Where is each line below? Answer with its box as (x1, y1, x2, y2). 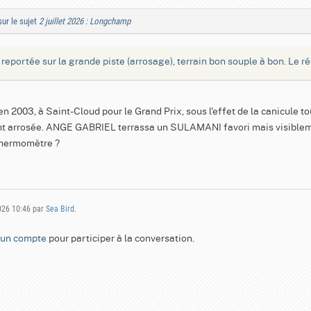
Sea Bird (46, 204, 74, 214)
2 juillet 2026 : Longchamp (39, 16, 131, 26)
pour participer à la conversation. (47, 230, 194, 244)
